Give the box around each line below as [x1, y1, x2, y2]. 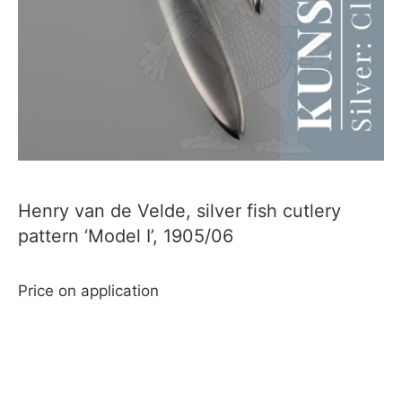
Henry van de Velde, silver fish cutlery [18, 200, 341, 222]
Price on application [18, 282, 159, 300]
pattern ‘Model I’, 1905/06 [18, 225, 233, 247]
